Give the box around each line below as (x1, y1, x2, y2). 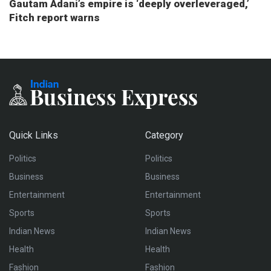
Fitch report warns (9, 11, 100, 24)
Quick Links (9, 129, 58, 141)
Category (145, 129, 183, 141)
